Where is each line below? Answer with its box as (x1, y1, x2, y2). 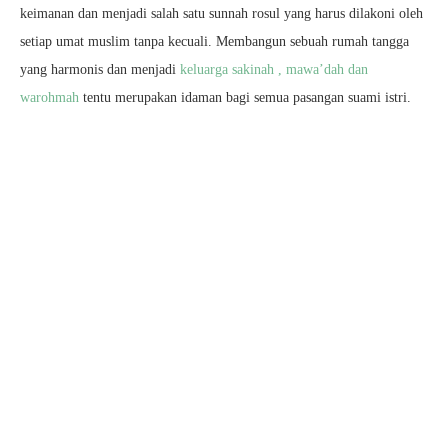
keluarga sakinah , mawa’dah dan (180, 62, 368, 77)
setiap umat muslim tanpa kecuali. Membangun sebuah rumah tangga (20, 34, 409, 49)
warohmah (20, 90, 79, 105)
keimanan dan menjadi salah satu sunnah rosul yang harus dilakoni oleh (20, 6, 423, 21)
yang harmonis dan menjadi (20, 62, 180, 77)
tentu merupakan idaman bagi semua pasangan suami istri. (79, 90, 411, 105)
